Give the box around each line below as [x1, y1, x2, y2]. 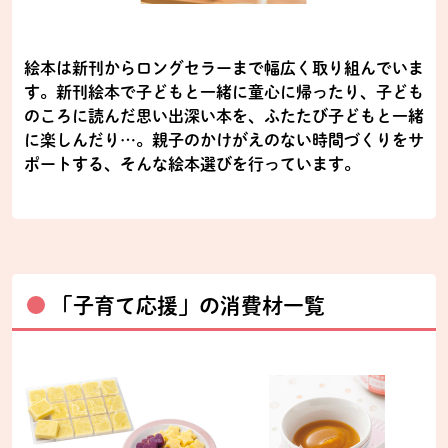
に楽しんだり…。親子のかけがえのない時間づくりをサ [24, 131, 424, 148]
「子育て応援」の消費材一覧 [52, 294, 325, 316]
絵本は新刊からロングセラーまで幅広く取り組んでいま [24, 59, 424, 76]
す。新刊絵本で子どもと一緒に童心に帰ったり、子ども [24, 83, 424, 100]
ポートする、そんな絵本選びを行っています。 [24, 155, 360, 172]
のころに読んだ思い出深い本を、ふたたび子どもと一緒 [24, 107, 424, 124]
